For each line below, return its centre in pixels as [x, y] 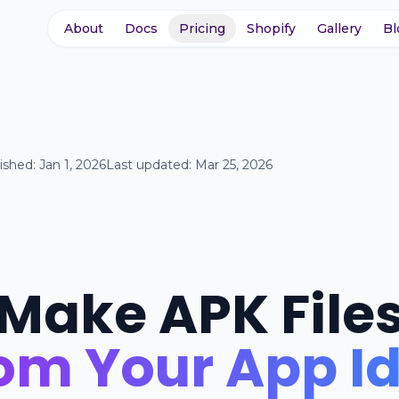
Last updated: [151, 165]
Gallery [339, 28]
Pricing [202, 28]
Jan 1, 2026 [73, 165]
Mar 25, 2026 [234, 165]
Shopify [271, 28]
